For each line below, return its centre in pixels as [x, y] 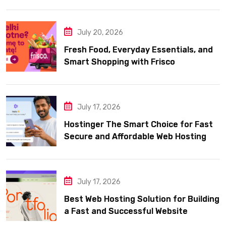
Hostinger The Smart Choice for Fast [138, 125]
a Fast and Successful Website [126, 211]
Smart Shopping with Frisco [120, 62]
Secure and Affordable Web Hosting [135, 137]
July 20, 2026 [100, 33]
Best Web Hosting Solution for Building [142, 199]
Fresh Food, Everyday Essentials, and [138, 50]
